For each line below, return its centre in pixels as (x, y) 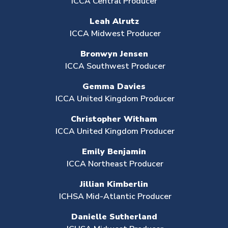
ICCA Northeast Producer (114, 164)
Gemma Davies (114, 87)
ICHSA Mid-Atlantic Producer (114, 196)
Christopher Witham (114, 119)
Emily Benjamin (114, 152)
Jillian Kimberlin (114, 184)
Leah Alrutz (114, 21)
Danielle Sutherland (114, 217)
